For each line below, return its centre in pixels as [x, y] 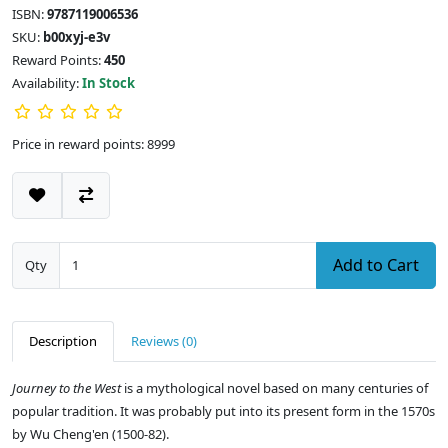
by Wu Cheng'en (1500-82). [90, 434]
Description [63, 341]
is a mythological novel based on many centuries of [274, 388]
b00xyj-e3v [76, 37]
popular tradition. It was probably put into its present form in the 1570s [223, 411]
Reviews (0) [164, 341]
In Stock [108, 83]
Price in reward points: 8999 [93, 144]
